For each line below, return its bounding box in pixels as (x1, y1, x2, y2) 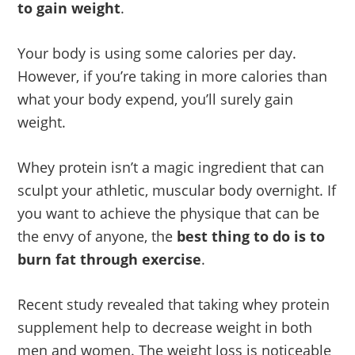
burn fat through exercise (17, 249, 202, 269)
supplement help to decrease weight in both (17, 317, 313, 337)
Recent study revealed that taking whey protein (17, 294, 330, 314)
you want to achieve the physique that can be (17, 203, 320, 223)
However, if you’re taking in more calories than (17, 66, 328, 86)
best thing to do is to (177, 226, 326, 246)
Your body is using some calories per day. (17, 43, 297, 63)
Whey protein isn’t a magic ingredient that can (17, 157, 325, 177)
